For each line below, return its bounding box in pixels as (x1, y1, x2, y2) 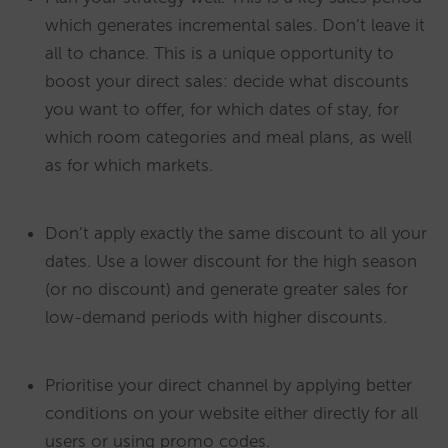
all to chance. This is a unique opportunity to (45, 42, 394, 63)
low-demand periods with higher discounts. (45, 306, 387, 327)
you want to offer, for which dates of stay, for (45, 98, 399, 119)
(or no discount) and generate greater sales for (45, 278, 408, 299)
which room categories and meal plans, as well (45, 126, 412, 147)
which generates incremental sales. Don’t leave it (45, 14, 425, 35)
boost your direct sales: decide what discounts (45, 70, 409, 91)
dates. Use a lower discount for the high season (45, 250, 417, 271)
